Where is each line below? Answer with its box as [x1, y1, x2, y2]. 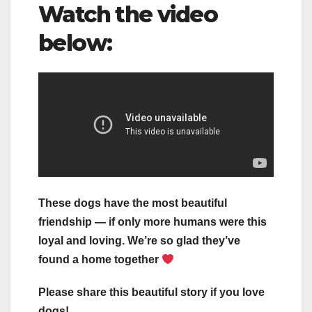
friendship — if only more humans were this [38, 216, 267, 228]
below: [38, 29, 112, 56]
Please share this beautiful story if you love [38, 286, 265, 299]
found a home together [38, 253, 162, 266]
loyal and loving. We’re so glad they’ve [38, 235, 240, 247]
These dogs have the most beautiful [38, 197, 227, 210]
